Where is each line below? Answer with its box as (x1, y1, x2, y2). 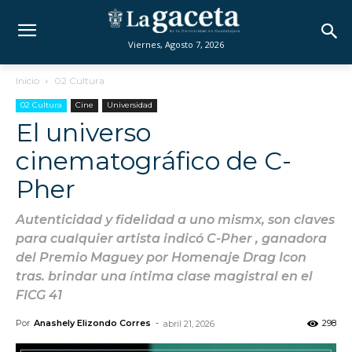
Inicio (16, 75, 39, 86)
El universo (16, 117, 151, 148)
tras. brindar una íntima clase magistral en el (16, 269, 313, 284)
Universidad (107, 100, 152, 110)
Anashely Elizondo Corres (34, 317, 151, 328)
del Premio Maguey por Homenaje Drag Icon (16, 250, 306, 265)
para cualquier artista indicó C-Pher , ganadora (16, 231, 327, 246)
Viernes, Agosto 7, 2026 (127, 38, 224, 50)
